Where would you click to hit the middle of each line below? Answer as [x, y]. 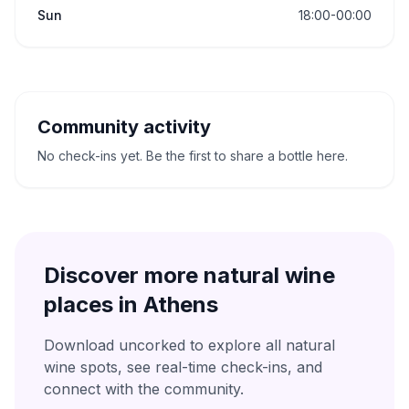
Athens [181, 304]
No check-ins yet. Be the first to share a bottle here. [193, 156]
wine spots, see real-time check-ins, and [183, 367]
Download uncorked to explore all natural [189, 345]
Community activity [124, 127]
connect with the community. [144, 389]
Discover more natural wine [189, 275]
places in [94, 304]
